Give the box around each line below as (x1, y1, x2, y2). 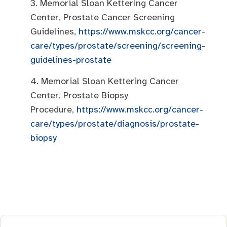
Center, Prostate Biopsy (30, 90, 128, 101)
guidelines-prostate (30, 54, 111, 65)
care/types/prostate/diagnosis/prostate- (30, 118, 199, 130)
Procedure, (30, 104, 77, 116)
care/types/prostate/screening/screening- (30, 40, 205, 51)
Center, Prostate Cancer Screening (30, 11, 175, 23)
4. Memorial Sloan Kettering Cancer (30, 75, 179, 87)
